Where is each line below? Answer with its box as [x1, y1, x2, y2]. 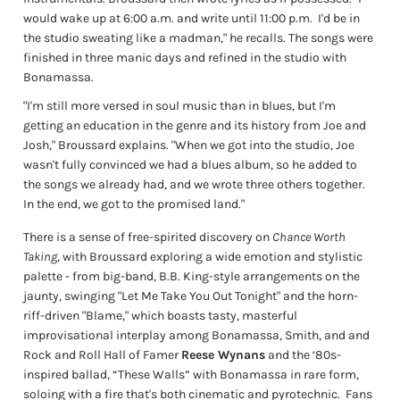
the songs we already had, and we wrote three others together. [23, 177, 366, 193]
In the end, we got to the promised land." [23, 196, 246, 212]
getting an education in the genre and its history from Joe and [23, 118, 367, 134]
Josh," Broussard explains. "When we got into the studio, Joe [23, 137, 355, 154]
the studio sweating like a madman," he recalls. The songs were [23, 30, 374, 46]
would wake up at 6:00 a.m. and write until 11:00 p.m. [23, 11, 313, 27]
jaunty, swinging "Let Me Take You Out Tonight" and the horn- [23, 287, 359, 304]
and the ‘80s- [265, 346, 342, 362]
